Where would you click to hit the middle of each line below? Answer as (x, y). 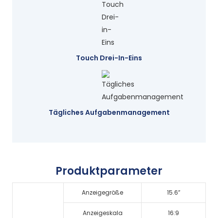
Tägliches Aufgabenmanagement (109, 112)
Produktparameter (109, 171)
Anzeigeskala (102, 213)
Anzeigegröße (102, 192)
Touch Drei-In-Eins (109, 58)
